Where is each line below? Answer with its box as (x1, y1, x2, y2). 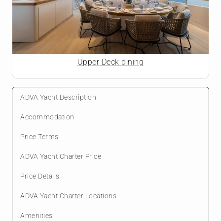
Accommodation (20, 112, 74, 121)
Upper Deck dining (77, 57, 144, 67)
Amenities (20, 211, 53, 220)
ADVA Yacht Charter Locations (20, 191, 116, 200)
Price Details (20, 172, 60, 180)
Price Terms (20, 132, 59, 141)
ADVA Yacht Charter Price (20, 152, 101, 160)
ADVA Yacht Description (20, 93, 96, 101)
